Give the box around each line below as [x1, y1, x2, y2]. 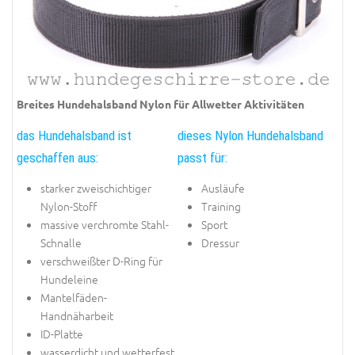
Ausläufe [201, 180, 245, 197]
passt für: [177, 149, 227, 166]
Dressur [201, 235, 239, 251]
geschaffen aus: [17, 149, 98, 166]
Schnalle [40, 235, 82, 251]
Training [201, 198, 241, 215]
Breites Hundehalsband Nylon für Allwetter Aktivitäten [17, 97, 304, 112]
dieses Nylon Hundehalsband [177, 127, 323, 143]
